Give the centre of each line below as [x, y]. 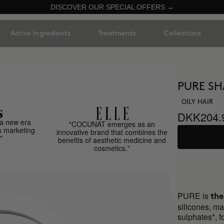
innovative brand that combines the [112, 132]
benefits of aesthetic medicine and [112, 140]
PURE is [194, 196]
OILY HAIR [197, 102]
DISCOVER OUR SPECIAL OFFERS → [112, 7]
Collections [182, 33]
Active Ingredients [40, 33]
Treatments [117, 33]
